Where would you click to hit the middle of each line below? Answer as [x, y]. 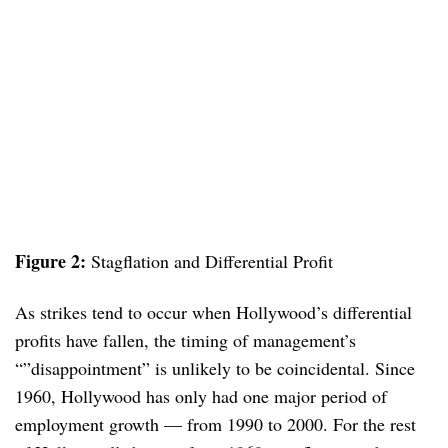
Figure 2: [53, 260]
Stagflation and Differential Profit [212, 260]
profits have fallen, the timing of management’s [185, 340]
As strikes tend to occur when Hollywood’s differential [213, 312]
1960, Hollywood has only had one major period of [201, 396]
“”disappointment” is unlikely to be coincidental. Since [215, 368]
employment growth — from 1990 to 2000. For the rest [215, 424]
